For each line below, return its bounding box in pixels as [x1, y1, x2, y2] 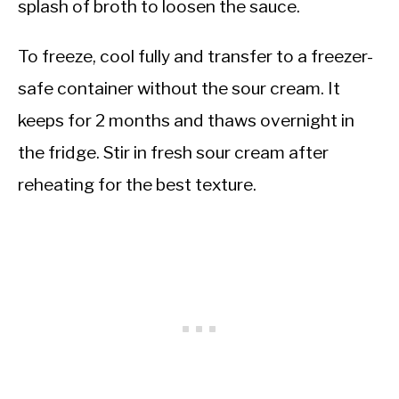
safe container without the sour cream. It [18, 77, 340, 100]
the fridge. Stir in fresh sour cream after [18, 142, 329, 164]
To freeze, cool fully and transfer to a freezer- [18, 45, 373, 68]
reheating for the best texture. [18, 174, 256, 196]
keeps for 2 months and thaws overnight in [18, 110, 354, 132]
